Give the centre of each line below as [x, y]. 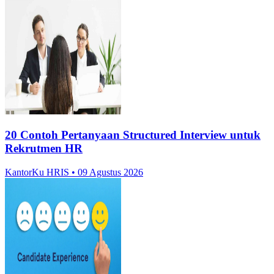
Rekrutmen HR [44, 148]
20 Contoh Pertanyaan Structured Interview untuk [133, 135]
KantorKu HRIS [38, 172]
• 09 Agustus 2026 [107, 172]
